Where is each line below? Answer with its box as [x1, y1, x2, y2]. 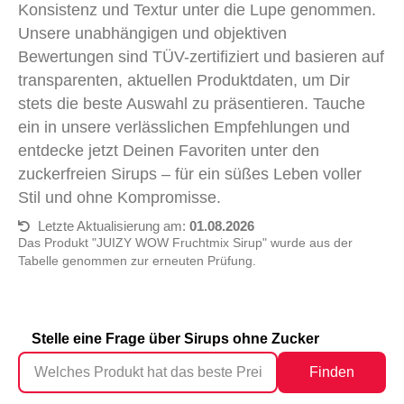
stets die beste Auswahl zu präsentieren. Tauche [18, 95, 365, 113]
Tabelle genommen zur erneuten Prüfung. [18, 253, 256, 268]
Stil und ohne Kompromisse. [18, 188, 221, 207]
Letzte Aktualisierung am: [34, 218, 189, 234]
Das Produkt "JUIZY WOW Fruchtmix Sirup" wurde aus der [18, 235, 353, 250]
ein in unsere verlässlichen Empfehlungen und [18, 118, 350, 136]
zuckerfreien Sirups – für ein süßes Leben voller [18, 165, 362, 183]
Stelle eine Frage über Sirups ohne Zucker [32, 331, 319, 346]
